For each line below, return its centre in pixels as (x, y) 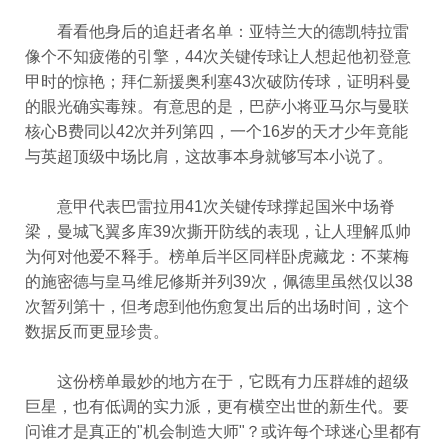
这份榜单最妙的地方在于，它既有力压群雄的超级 (217, 381)
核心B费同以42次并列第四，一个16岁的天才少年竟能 (216, 131)
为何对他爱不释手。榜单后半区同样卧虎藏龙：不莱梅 (217, 256)
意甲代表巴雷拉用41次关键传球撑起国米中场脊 (210, 206)
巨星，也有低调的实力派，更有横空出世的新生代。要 (217, 406)
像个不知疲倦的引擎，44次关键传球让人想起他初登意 (218, 56)
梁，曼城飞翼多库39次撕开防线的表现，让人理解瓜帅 (218, 231)
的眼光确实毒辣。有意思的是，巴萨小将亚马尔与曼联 (217, 106)
